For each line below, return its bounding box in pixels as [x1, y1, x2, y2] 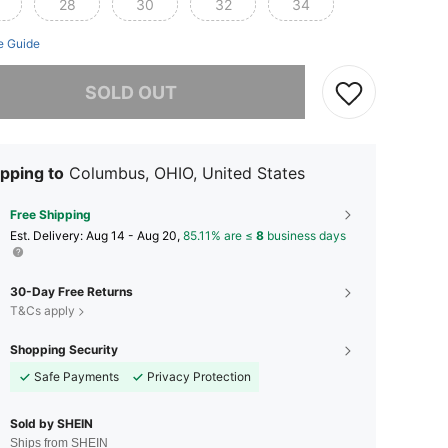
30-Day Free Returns [10, 284, 133, 300]
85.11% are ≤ [183, 228, 256, 244]
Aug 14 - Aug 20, [86, 228, 183, 244]
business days [264, 228, 346, 244]
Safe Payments [34, 369, 119, 385]
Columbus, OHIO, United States [69, 163, 305, 184]
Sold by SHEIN [10, 416, 93, 432]
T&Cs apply [10, 303, 75, 319]
